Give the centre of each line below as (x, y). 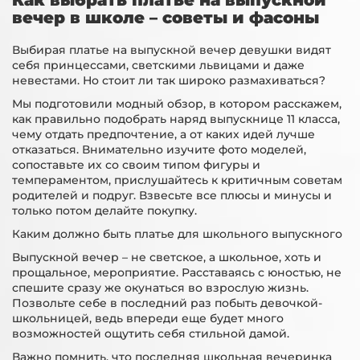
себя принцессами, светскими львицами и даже (158, 65)
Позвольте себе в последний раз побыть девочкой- (167, 303)
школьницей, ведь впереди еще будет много (148, 318)
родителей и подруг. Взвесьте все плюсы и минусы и (172, 195)
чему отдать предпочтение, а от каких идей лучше (164, 134)
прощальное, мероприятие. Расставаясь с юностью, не (177, 272)
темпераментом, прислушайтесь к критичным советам (177, 180)
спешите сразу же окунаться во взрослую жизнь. (160, 288)
